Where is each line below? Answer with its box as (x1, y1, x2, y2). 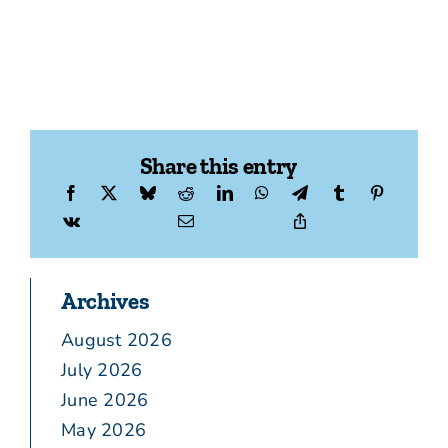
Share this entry (139, 151, 297, 180)
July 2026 (61, 358, 143, 383)
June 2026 (61, 388, 149, 413)
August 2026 (61, 328, 172, 353)
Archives (61, 287, 150, 316)
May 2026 (61, 418, 147, 443)
